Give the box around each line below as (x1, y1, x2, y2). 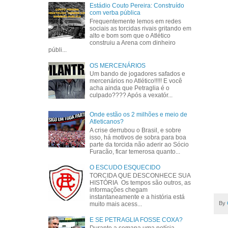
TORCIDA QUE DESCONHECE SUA (90, 172, 191, 179)
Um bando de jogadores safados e (90, 70, 186, 77)
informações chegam (90, 186, 148, 193)
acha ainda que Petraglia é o (90, 84, 170, 92)
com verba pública (90, 9, 141, 17)
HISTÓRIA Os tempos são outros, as (90, 179, 191, 186)
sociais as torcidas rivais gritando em (90, 24, 192, 32)
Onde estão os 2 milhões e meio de (90, 111, 188, 119)
